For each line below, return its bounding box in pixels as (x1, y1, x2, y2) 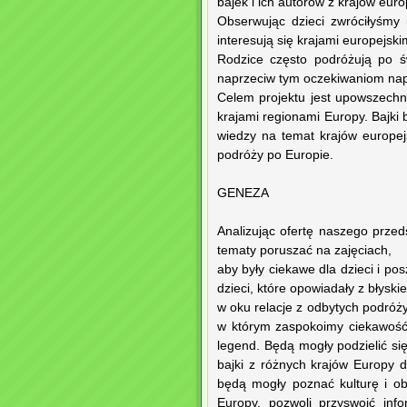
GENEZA (217, 186, 269, 201)
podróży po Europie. (217, 148, 333, 163)
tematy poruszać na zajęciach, (217, 243, 392, 258)
